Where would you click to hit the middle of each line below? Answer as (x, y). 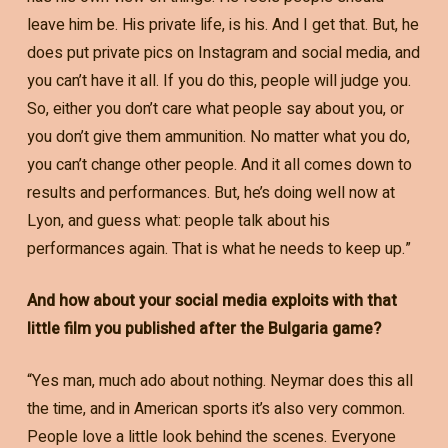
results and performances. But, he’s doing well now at (210, 192)
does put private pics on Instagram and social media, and (223, 52)
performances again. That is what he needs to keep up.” (218, 248)
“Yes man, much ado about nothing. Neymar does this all (219, 380)
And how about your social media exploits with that (211, 300)
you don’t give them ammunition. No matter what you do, (218, 136)
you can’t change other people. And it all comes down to (219, 164)
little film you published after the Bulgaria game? (203, 328)
